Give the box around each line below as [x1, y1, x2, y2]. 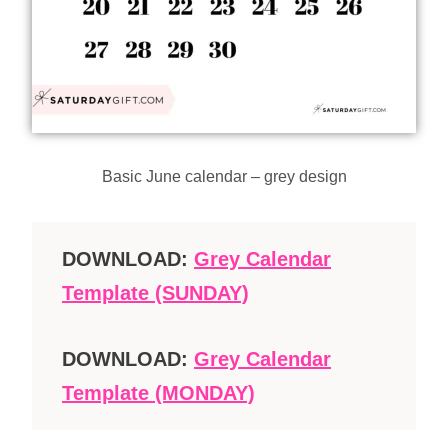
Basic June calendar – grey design [101, 167, 347, 185]
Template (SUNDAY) [62, 281, 249, 304]
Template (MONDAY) [62, 381, 255, 404]
